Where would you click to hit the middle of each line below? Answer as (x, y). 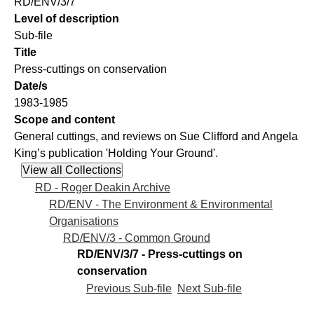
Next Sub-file (210, 288)
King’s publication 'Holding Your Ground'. (116, 153)
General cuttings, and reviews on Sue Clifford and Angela (156, 137)
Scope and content (64, 120)
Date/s (31, 86)
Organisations (84, 221)
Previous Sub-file (129, 288)
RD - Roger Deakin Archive (103, 187)
